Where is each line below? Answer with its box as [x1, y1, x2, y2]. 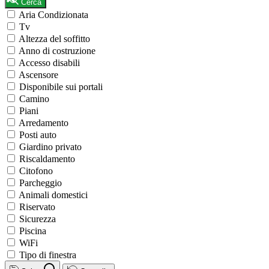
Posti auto [19, 130, 56, 141]
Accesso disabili [19, 58, 80, 68]
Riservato [19, 202, 55, 213]
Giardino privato [19, 142, 82, 153]
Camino [19, 94, 49, 104]
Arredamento [19, 118, 68, 128]
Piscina [19, 226, 46, 237]
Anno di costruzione [19, 46, 95, 56]
